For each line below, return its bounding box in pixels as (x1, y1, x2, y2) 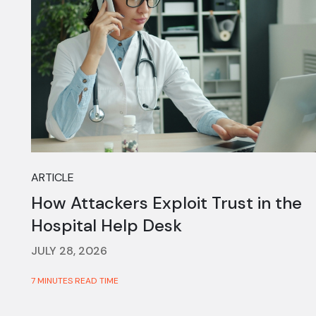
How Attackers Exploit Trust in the (31, 192, 302, 214)
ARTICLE (31, 170, 74, 186)
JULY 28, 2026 (31, 243, 107, 259)
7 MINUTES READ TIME (31, 275, 119, 287)
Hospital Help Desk (31, 214, 182, 237)
